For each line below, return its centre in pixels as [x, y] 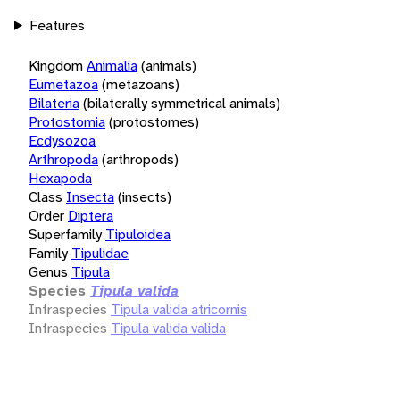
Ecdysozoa [62, 140]
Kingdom [56, 65]
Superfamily [65, 234]
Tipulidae [100, 253]
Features [57, 25]
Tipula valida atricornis [179, 309]
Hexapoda [60, 178]
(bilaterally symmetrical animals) [182, 103]
